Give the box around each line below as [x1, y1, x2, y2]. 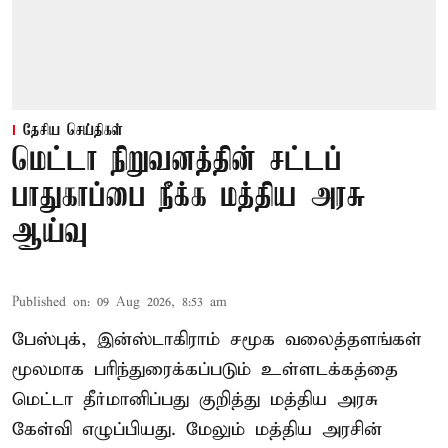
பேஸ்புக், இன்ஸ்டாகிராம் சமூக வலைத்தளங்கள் [12, 328, 422, 352]
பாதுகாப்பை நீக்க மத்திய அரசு [12, 180, 366, 216]
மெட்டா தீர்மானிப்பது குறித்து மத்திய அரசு [12, 388, 378, 412]
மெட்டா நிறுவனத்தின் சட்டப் [12, 144, 342, 180]
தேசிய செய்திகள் [23, 122, 123, 141]
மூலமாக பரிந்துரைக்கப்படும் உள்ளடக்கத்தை [12, 358, 398, 382]
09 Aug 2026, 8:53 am [97, 294, 227, 312]
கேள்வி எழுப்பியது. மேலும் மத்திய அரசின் [12, 418, 382, 442]
